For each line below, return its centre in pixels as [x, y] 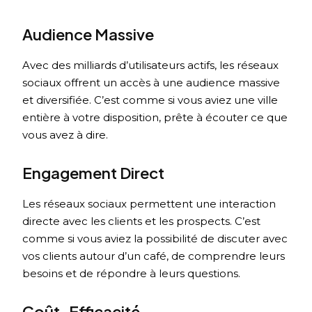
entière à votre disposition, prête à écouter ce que [155, 118]
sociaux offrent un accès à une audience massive [151, 83]
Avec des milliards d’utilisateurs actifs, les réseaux [151, 65]
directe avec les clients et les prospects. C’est [142, 221]
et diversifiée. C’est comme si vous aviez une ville [150, 100]
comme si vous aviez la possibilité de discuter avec [155, 239]
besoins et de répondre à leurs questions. [132, 274]
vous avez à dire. [65, 135]
